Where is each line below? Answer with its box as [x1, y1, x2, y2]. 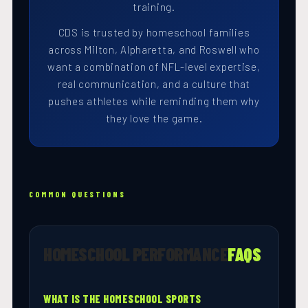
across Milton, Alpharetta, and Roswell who [48, 43, 260, 56]
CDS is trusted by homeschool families [58, 26, 250, 39]
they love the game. [105, 112, 203, 125]
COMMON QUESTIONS [29, 190, 126, 199]
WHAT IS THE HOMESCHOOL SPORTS [43, 292, 201, 306]
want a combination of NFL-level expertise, [47, 60, 261, 74]
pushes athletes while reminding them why [48, 95, 260, 108]
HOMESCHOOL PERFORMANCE [43, 243, 228, 265]
